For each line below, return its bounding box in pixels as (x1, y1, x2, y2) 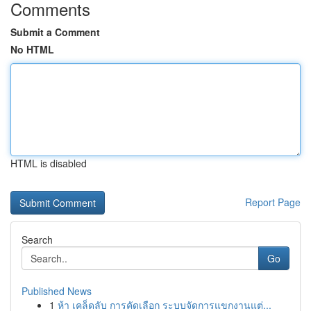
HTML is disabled (10, 156, 87, 170)
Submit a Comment (10, 25, 100, 39)
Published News (22, 284, 92, 298)
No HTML (10, 42, 54, 56)
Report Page (245, 195, 301, 209)
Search (22, 233, 53, 246)
